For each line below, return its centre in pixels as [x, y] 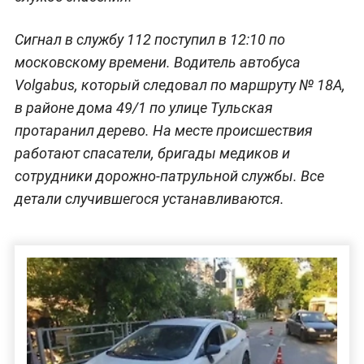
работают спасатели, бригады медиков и [152, 153]
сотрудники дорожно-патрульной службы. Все [169, 175]
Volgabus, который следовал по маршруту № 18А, [180, 84]
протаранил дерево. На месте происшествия [163, 130]
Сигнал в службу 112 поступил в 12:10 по [149, 39]
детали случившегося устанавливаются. [149, 198]
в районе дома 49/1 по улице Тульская [143, 107]
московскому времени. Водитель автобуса [157, 62]
